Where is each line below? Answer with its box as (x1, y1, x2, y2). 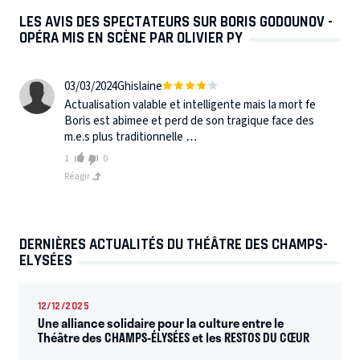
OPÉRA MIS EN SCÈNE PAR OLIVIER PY (19, 28, 243, 47)
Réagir (64, 169, 92, 183)
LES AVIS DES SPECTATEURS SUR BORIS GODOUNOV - (19, 12, 333, 31)
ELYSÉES (19, 251, 72, 269)
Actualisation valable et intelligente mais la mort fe (64, 96, 316, 113)
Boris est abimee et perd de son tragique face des (64, 112, 314, 129)
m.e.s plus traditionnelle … (64, 128, 198, 145)
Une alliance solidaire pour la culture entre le (37, 313, 284, 333)
